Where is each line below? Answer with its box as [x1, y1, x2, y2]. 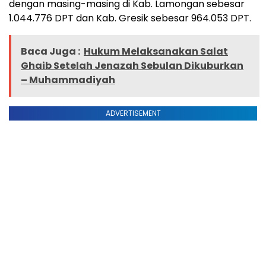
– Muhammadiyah [21, 72, 115, 87]
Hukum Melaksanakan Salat [84, 44, 228, 58]
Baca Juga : [21, 44, 80, 58]
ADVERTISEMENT [105, 107, 161, 118]
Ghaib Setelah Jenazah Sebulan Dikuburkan [21, 58, 243, 72]
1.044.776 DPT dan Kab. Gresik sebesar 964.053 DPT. [9, 11, 251, 25]
